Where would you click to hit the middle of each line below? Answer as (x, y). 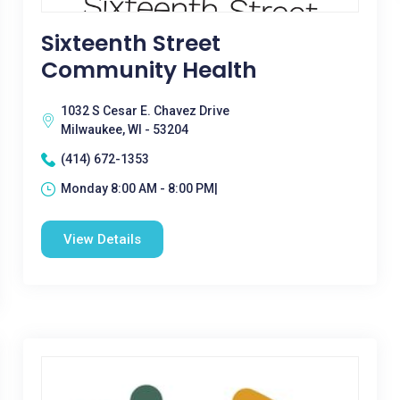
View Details (102, 239)
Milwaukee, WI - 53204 (124, 129)
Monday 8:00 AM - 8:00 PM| (139, 188)
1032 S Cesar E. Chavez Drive (145, 111)
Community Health (149, 70)
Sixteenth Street (130, 43)
